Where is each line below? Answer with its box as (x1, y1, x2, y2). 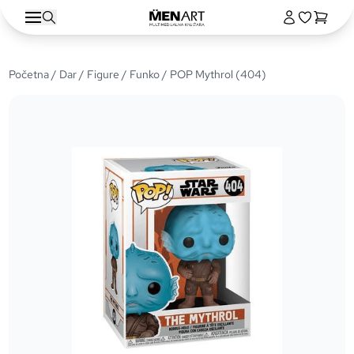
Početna (9, 67, 50, 81)
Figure (87, 67, 120, 81)
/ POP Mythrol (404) (160, 67, 267, 81)
